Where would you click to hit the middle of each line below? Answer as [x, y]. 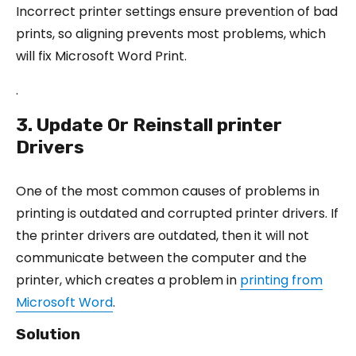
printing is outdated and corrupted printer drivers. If [177, 213]
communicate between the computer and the [161, 257]
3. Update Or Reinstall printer [149, 124]
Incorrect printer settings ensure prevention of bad [177, 11]
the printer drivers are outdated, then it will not [163, 235]
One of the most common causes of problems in [168, 191]
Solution [48, 334]
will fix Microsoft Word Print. [101, 56]
